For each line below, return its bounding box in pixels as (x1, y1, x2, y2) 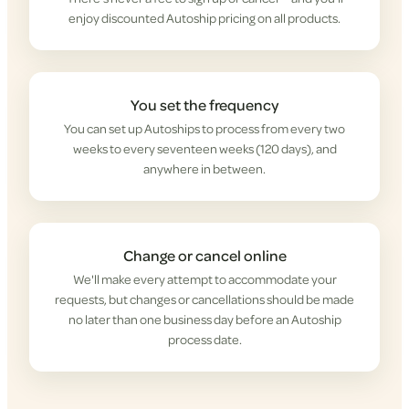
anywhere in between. (143, 160, 266, 178)
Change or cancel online (122, 245, 287, 266)
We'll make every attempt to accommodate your (72, 270, 337, 288)
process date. (167, 330, 242, 349)
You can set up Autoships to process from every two (64, 120, 345, 138)
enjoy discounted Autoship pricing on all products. (68, 9, 341, 27)
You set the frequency (131, 94, 278, 115)
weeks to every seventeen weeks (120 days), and (72, 140, 337, 158)
